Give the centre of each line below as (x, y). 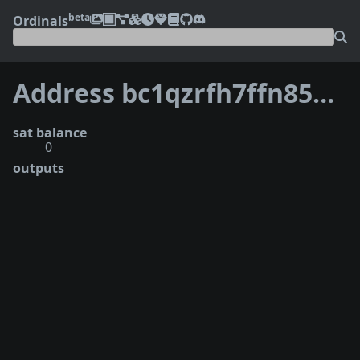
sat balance (50, 132)
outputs (39, 168)
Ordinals (41, 20)
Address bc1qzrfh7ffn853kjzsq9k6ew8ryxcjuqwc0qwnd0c (323, 93)
